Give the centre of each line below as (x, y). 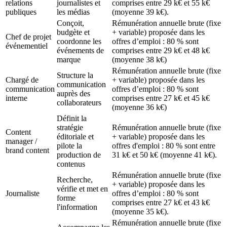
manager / (21, 141)
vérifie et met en (82, 189)
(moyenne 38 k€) (139, 60)
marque (69, 60)
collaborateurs (79, 103)
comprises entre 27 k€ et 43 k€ (161, 203)
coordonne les (79, 42)
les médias (73, 12)
